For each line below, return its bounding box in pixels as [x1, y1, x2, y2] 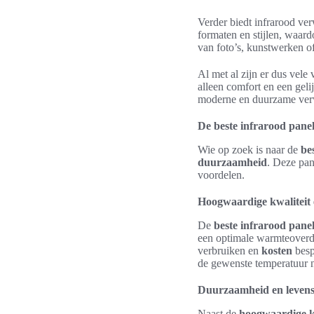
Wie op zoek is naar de [198, 144, 301, 156]
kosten [261, 245, 292, 257]
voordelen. [198, 169, 245, 181]
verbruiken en [198, 245, 261, 257]
